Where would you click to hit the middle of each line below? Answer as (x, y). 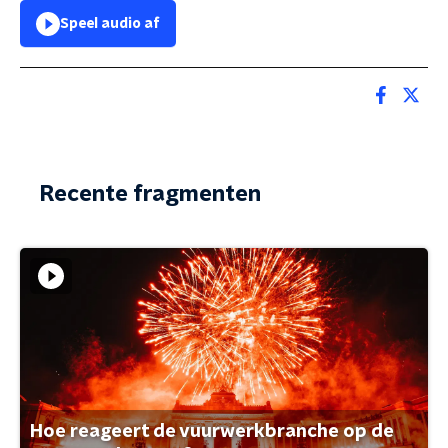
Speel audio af (110, 24)
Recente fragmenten (150, 194)
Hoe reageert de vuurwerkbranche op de (212, 431)
